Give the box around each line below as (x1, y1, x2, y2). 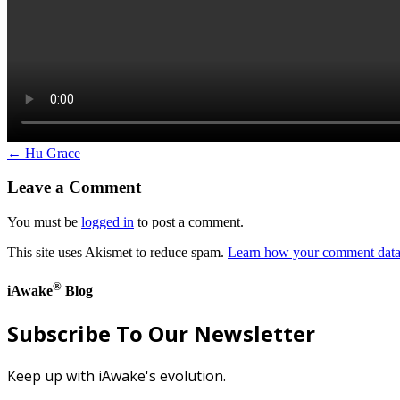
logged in (81, 214, 134, 230)
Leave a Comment (7, 178, 141, 197)
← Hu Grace (7, 145, 80, 161)
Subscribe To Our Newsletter (7, 318, 315, 348)
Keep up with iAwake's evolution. (7, 365, 226, 386)
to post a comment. (134, 214, 244, 230)
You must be (7, 214, 81, 230)
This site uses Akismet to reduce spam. (7, 245, 228, 261)
